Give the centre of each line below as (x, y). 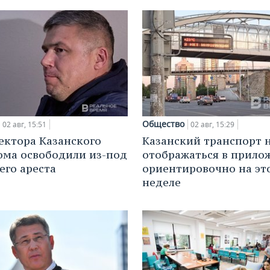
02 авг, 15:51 (24, 125)
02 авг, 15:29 (212, 125)
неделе (162, 183)
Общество (163, 124)
